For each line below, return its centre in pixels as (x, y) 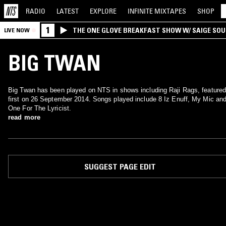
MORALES (88, 38)
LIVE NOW (17, 30)
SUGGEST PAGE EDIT (120, 166)
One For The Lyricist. (40, 108)
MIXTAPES (170, 11)
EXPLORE (103, 11)
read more (24, 117)
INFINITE (141, 11)
